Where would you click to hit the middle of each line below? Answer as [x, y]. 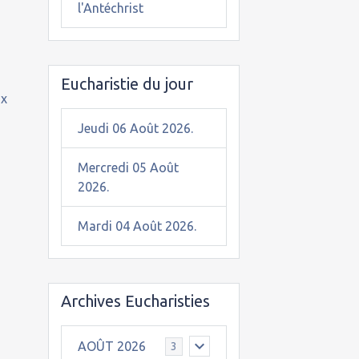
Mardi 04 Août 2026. [137, 226]
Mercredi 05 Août [128, 167]
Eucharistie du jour [127, 83]
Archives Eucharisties [135, 301]
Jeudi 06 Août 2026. [135, 128]
